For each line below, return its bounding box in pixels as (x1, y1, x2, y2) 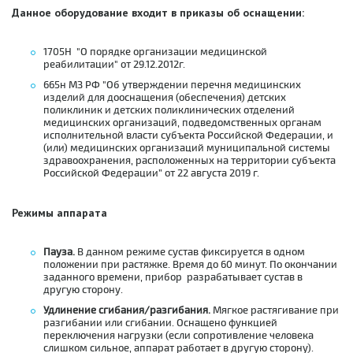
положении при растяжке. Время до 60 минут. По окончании (43, 258, 337, 271)
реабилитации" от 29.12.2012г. (43, 58, 185, 71)
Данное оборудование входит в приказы (12, 5, 227, 20)
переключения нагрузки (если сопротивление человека (43, 329, 314, 342)
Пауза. (43, 245, 75, 258)
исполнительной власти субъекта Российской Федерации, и (43, 128, 333, 142)
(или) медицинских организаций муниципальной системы (43, 141, 330, 154)
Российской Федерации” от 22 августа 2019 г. (43, 166, 259, 180)
